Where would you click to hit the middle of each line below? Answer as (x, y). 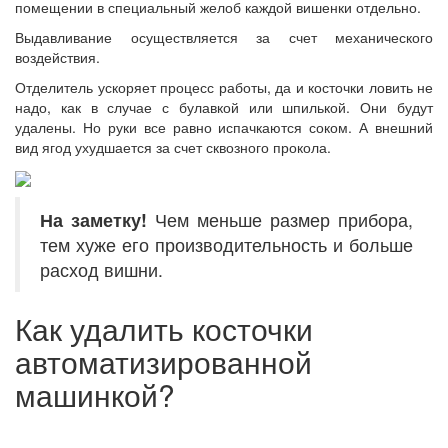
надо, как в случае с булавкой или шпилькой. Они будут (224, 106)
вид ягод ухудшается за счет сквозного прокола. (173, 146)
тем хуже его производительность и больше (226, 244)
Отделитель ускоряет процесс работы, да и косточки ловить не (224, 86)
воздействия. (57, 56)
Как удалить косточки (164, 328)
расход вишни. (104, 269)
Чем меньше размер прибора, (280, 219)
